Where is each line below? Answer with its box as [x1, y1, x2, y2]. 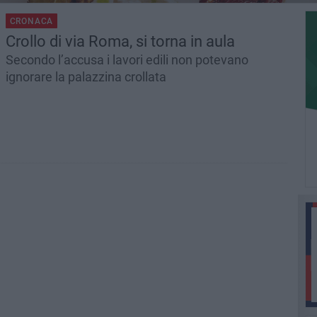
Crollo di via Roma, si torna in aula [5, 33, 235, 50]
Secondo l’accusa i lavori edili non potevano [5, 52, 248, 67]
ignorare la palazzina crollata [5, 69, 166, 84]
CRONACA [9, 16, 54, 26]
